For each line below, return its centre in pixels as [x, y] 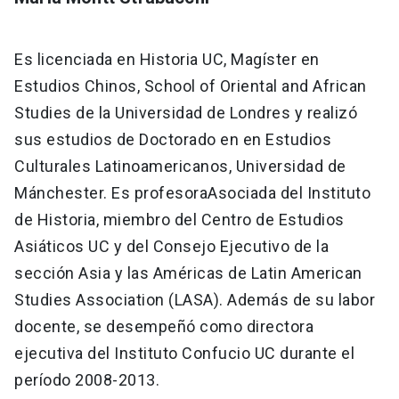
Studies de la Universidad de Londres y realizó [186, 113]
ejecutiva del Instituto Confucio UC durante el [184, 354]
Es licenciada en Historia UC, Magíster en [167, 60]
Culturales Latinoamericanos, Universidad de [180, 167]
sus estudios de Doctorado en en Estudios [173, 140]
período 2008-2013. [89, 380]
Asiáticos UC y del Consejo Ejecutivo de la [171, 247]
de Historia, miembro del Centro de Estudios [179, 220]
